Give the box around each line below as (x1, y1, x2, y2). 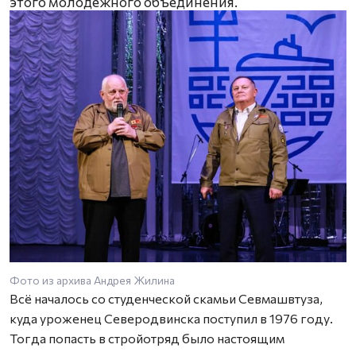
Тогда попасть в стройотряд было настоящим (10, 330, 284, 346)
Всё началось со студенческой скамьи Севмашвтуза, (10, 290, 323, 306)
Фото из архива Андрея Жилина (10, 273, 175, 287)
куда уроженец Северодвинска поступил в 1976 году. (10, 310, 333, 326)
